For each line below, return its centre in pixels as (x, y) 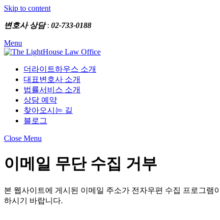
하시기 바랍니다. (33, 200)
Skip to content (27, 8)
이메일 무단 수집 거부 (81, 164)
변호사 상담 (25, 25)
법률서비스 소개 (52, 90)
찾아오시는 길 (48, 110)
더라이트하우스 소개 (60, 69)
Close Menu (23, 138)
